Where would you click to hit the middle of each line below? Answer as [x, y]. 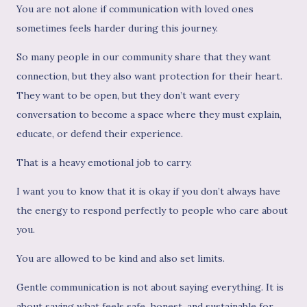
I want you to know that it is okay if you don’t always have [148, 192]
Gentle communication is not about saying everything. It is [150, 287]
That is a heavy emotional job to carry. [104, 163]
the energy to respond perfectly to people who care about [152, 211]
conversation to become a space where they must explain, [149, 115]
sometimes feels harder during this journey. [117, 28]
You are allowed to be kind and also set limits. [121, 259]
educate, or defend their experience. [100, 134]
